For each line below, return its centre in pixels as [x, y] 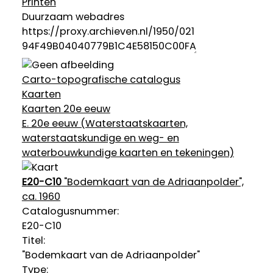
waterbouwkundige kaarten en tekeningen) [128, 153]
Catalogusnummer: [70, 211]
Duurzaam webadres [73, 17]
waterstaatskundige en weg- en [100, 138]
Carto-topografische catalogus [101, 80]
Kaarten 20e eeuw [66, 109]
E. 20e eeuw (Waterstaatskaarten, [105, 124]
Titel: [33, 241]
